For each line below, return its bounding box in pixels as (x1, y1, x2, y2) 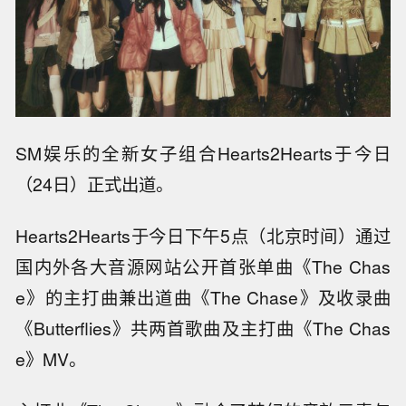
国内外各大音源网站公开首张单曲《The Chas (15, 253, 391, 279)
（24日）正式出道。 (15, 171, 174, 198)
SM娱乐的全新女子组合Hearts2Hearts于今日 (15, 140, 391, 167)
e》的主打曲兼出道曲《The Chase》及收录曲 (15, 284, 391, 310)
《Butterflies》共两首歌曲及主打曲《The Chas (15, 314, 391, 341)
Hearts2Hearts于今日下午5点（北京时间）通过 (15, 222, 391, 248)
